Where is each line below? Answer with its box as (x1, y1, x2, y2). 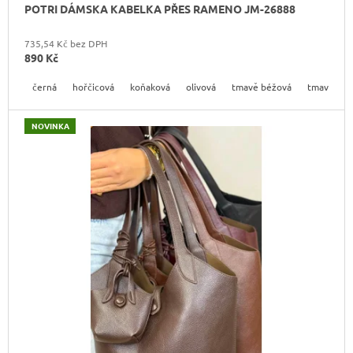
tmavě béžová (232, 80, 292, 93)
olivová (186, 80, 216, 93)
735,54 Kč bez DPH (24, 36, 107, 50)
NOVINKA (31, 119, 69, 132)
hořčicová (72, 80, 114, 93)
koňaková (130, 80, 170, 93)
